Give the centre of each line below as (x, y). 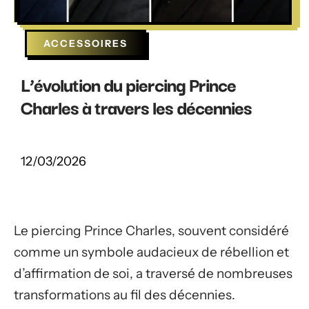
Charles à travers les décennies (136, 107)
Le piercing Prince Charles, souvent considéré (151, 231)
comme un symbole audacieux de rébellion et (151, 252)
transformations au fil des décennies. (124, 295)
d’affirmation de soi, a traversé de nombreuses (153, 273)
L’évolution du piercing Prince (128, 84)
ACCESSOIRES (86, 43)
